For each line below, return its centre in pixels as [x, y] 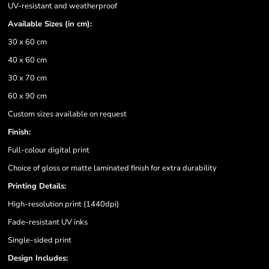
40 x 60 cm [27, 60]
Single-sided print [40, 240]
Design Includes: [38, 258]
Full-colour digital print [49, 150]
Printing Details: [37, 186]
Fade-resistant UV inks [48, 222]
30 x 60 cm [27, 42]
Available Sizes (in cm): [50, 24]
